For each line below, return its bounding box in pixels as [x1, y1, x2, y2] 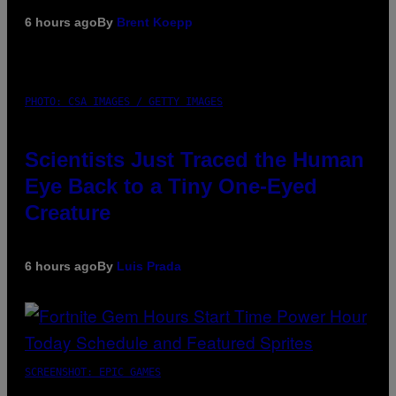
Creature [25, 200, 110, 225]
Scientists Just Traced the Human [25, 147, 364, 171]
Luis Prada [117, 258, 181, 273]
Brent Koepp [117, 14, 193, 29]
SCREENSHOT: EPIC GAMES [25, 365, 161, 378]
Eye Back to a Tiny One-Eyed [25, 173, 317, 198]
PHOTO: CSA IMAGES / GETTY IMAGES [25, 95, 223, 108]
